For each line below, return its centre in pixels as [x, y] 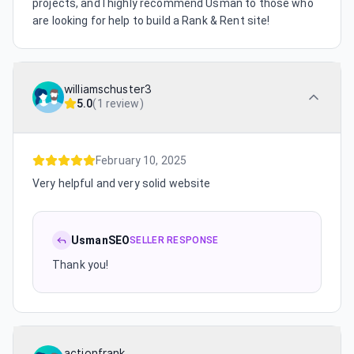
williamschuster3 [108, 89]
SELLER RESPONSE [174, 240]
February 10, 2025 [141, 160]
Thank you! [81, 264]
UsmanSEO [101, 240]
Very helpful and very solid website [122, 183]
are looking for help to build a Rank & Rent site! [151, 20]
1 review [118, 103]
